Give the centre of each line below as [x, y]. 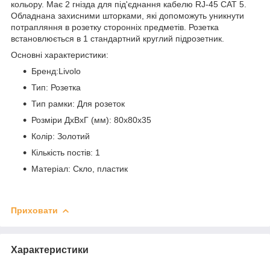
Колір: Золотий [61, 136]
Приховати [34, 210]
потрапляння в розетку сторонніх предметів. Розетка [115, 27]
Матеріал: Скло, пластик [80, 168]
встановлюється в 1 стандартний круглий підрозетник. [118, 38]
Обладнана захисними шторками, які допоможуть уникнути [127, 15]
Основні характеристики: [60, 55]
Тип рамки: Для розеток [78, 103]
